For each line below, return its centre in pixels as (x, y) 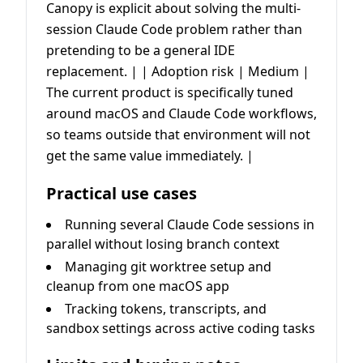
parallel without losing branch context (163, 243)
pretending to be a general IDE (141, 50)
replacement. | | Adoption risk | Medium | (178, 71)
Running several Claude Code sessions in (190, 224)
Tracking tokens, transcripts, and (166, 308)
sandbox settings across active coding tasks (181, 328)
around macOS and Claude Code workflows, (181, 113)
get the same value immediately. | (150, 155)
